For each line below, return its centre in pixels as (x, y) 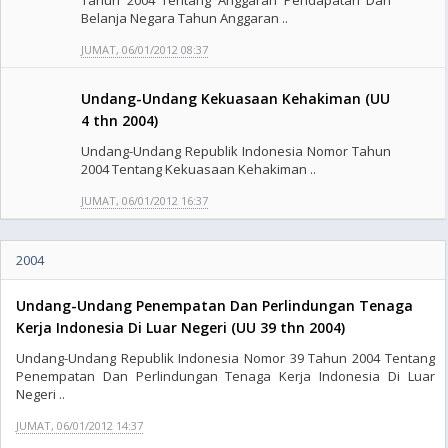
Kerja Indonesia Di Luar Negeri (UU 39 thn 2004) (180, 327)
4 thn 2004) (119, 120)
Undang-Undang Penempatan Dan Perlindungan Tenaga (214, 305)
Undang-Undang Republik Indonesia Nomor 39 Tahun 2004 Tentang (225, 358)
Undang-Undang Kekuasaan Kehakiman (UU (235, 98)
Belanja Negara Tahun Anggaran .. (184, 18)
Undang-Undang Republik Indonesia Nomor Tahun (236, 151)
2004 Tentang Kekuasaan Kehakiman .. (198, 169)
